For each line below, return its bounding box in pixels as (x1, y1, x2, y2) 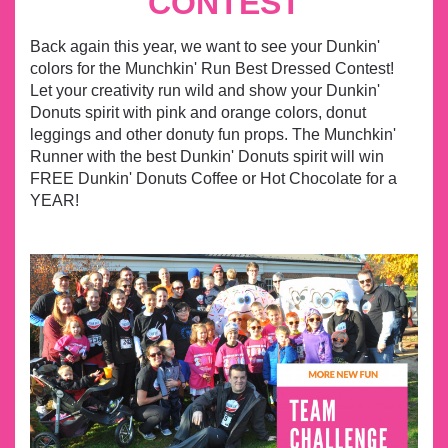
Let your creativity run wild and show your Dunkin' (30, 82, 380, 100)
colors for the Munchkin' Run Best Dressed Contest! (30, 60, 394, 78)
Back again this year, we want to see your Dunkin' (30, 38, 380, 56)
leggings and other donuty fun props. (30, 126, 292, 144)
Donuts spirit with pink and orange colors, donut (30, 104, 366, 122)
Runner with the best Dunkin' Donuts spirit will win (30, 148, 384, 166)
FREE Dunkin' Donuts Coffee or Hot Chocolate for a (30, 170, 397, 188)
